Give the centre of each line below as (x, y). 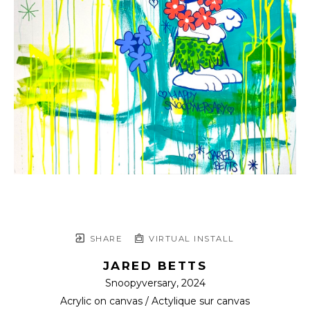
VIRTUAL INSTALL (190, 239)
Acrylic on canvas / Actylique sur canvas (155, 301)
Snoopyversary (140, 283)
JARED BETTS (155, 266)
